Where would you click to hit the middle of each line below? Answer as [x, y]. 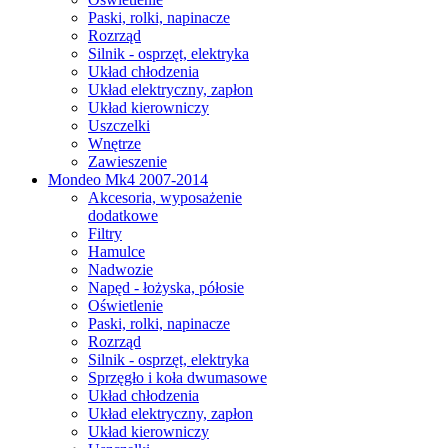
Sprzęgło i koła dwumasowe [177, 377]
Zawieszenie [127, 161]
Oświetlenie [125, 305]
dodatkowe [123, 215]
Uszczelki [119, 125]
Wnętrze [114, 143]
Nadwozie [120, 269]
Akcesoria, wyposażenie [165, 197]
